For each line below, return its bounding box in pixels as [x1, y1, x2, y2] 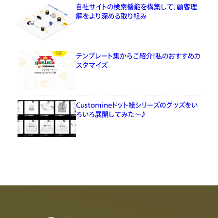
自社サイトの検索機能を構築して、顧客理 [75, 1, 197, 11]
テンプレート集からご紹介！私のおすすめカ [75, 51, 200, 60]
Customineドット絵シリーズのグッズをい [75, 100, 198, 109]
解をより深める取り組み [75, 11, 147, 20]
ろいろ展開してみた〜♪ [75, 109, 145, 119]
